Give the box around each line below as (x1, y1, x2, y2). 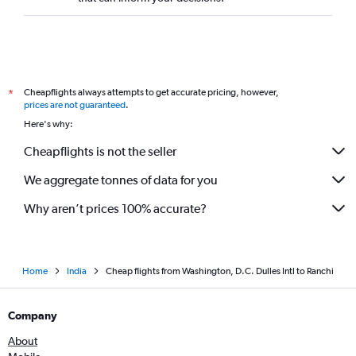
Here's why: (24, 118, 73, 130)
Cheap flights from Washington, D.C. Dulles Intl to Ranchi (106, 265, 334, 277)
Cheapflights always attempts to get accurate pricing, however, (24, 87, 279, 98)
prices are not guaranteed (24, 99, 126, 110)
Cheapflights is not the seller (24, 143, 176, 159)
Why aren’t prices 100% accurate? (24, 200, 207, 216)
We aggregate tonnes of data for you (24, 172, 218, 188)
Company (8, 309, 57, 322)
